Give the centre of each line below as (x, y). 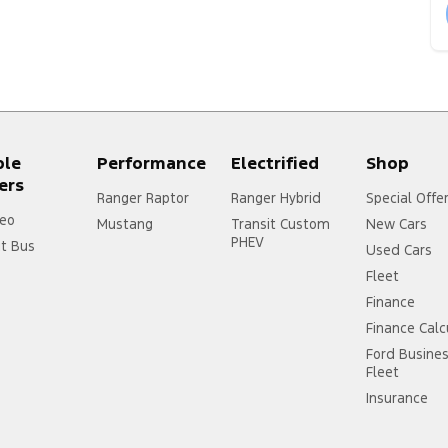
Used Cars (399, 249)
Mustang (124, 223)
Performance (151, 162)
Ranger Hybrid (276, 197)
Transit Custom (281, 223)
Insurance (397, 397)
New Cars (397, 223)
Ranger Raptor (142, 197)
